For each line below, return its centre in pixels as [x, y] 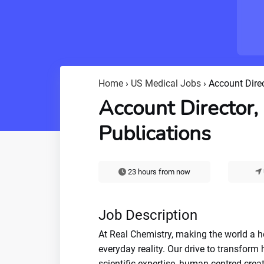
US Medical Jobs [166, 83]
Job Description [148, 215]
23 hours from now [158, 172]
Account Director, [178, 108]
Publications [155, 133]
